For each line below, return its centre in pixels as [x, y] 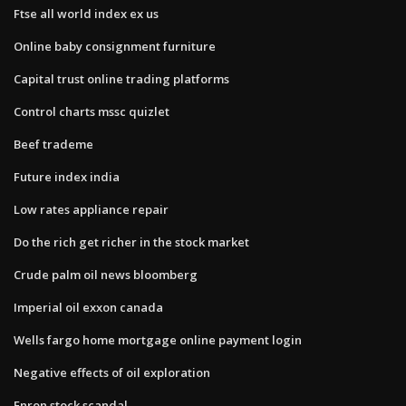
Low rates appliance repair [91, 209]
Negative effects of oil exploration [112, 372]
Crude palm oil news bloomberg [106, 274]
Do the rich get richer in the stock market [131, 242]
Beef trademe [53, 144]
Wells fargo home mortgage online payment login [158, 339]
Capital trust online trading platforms [121, 78]
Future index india [67, 176]
